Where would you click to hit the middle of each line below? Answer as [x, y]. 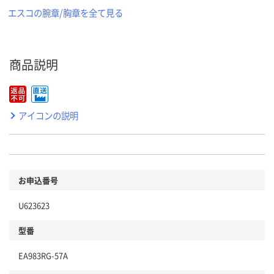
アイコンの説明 [48, 116]
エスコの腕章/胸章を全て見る [65, 13]
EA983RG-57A [43, 256]
